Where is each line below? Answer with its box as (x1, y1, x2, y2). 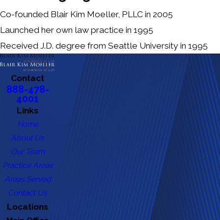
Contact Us (8, 188, 47, 198)
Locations (7, 202, 48, 212)
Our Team (10, 147, 45, 157)
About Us (11, 133, 44, 143)
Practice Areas (2, 161, 53, 170)
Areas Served (4, 174, 51, 184)
